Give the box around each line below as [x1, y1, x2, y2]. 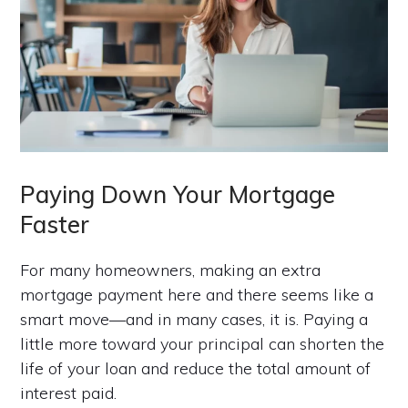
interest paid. [20, 382, 117, 403]
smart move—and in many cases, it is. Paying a [20, 308, 369, 330]
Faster [20, 209, 90, 240]
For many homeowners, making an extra [20, 259, 321, 280]
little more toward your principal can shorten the [20, 332, 385, 354]
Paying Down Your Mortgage [20, 178, 336, 209]
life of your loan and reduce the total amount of [20, 357, 372, 379]
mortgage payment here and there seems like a [20, 283, 374, 305]
